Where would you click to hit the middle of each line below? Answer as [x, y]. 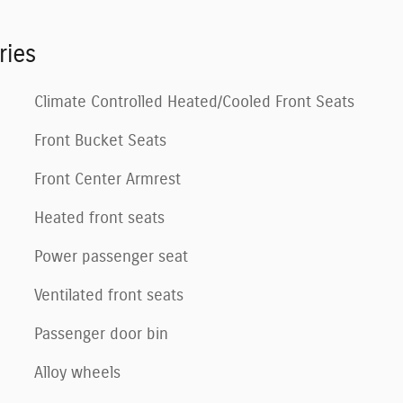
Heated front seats [99, 218]
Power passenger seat [111, 257]
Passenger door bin [101, 334]
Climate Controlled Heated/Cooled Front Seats [194, 102]
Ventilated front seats [109, 296]
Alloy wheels [77, 373]
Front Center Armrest [107, 179]
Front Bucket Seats [100, 141]
